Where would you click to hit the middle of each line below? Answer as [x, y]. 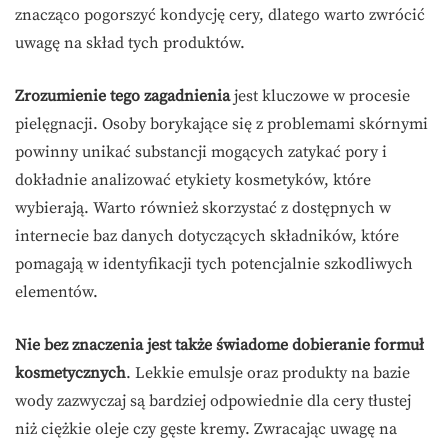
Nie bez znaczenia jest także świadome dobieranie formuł [219, 345]
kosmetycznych [70, 373]
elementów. [56, 292]
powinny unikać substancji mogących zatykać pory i [201, 152]
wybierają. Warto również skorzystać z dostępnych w [203, 208]
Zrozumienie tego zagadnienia [122, 96]
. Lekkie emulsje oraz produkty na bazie [268, 373]
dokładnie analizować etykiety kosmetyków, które [193, 180]
